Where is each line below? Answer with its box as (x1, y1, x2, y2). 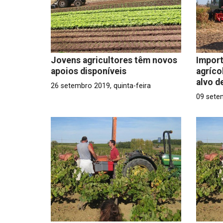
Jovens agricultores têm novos (51, 55, 177, 65)
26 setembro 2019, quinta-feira (51, 81, 151, 90)
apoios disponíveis (51, 66, 126, 76)
